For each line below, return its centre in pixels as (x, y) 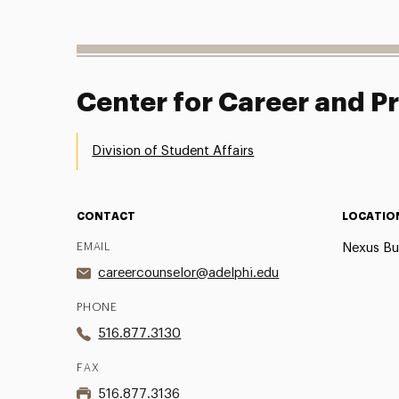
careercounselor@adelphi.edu (189, 273)
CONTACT (106, 216)
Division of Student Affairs (173, 151)
